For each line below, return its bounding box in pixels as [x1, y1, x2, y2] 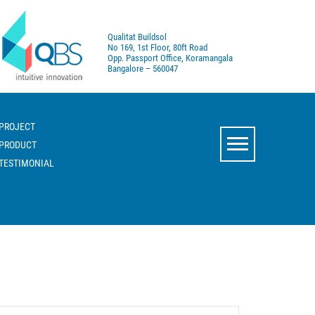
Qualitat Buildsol [108, 32, 167, 42]
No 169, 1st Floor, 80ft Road [108, 42, 207, 53]
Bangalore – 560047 [108, 63, 178, 74]
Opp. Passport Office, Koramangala [108, 53, 233, 63]
